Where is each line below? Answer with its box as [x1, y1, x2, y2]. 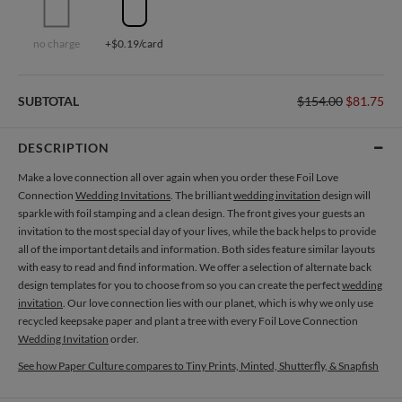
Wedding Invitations [75, 188, 170, 202]
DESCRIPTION [18, 140, 109, 155]
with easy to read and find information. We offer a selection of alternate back [18, 260, 371, 274]
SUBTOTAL [18, 93, 79, 109]
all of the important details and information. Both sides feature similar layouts [18, 242, 375, 256]
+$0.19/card [105, 37, 163, 50]
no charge [32, 37, 80, 50]
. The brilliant [170, 188, 233, 202]
